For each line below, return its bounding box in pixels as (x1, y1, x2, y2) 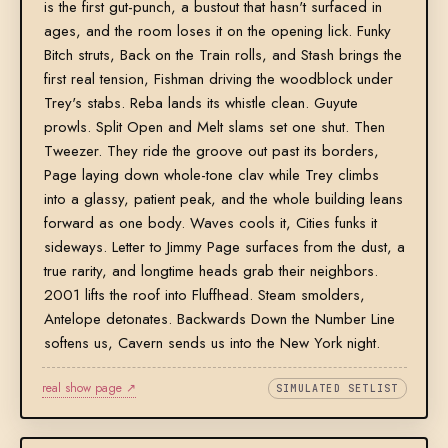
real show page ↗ (41, 379, 136, 398)
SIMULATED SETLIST (276, 382, 399, 396)
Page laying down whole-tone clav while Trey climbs (43, 164, 379, 187)
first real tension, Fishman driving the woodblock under (43, 68, 393, 91)
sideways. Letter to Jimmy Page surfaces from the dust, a (43, 236, 405, 259)
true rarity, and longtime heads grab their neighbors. (43, 260, 378, 283)
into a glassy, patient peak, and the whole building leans (43, 188, 403, 211)
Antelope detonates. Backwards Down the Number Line (43, 308, 395, 331)
